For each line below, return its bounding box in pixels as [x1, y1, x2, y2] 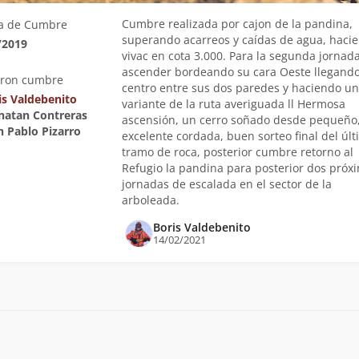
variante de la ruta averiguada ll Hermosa [121, 95, 345, 111]
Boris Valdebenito [152, 219, 251, 235]
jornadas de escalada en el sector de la [121, 175, 332, 192]
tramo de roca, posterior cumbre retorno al [121, 143, 353, 159]
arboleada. [121, 192, 179, 208]
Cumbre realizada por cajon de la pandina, [121, 15, 353, 31]
